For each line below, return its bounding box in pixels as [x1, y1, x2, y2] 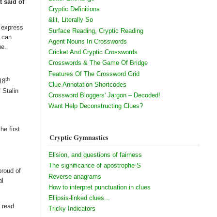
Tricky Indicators [48, 205, 95, 213]
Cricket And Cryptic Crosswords [48, 48, 138, 56]
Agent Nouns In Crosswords [48, 37, 127, 45]
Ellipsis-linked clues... [48, 194, 110, 202]
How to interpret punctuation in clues [48, 183, 151, 191]
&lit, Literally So [48, 16, 93, 24]
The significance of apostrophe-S [48, 162, 141, 170]
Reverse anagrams [48, 172, 101, 180]
